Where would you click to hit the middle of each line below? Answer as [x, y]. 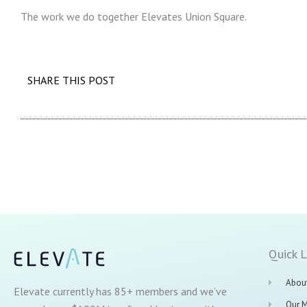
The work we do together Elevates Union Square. [134, 16]
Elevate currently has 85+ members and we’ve [120, 292]
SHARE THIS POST [71, 80]
